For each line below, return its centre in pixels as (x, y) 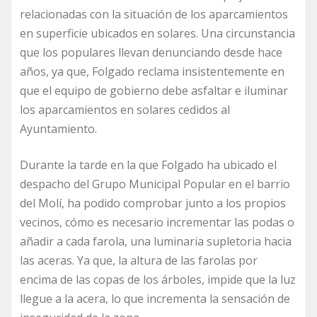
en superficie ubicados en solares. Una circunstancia (157, 34)
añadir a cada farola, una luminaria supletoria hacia (156, 242)
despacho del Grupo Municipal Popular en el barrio (155, 184)
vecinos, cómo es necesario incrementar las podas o (157, 223)
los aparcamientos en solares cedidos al (125, 110)
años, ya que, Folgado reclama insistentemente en (152, 72)
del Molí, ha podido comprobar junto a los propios (153, 203)
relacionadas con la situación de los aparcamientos (154, 15)
